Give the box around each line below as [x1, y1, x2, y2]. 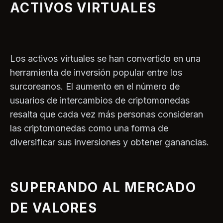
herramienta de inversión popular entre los [10, 67, 182, 78]
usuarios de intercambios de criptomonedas [10, 95, 190, 106]
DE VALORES [10, 200, 98, 216]
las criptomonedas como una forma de [10, 123, 168, 134]
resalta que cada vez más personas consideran [10, 109, 203, 120]
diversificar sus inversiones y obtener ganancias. [10, 137, 209, 148]
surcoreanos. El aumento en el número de [10, 81, 180, 92]
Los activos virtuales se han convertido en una [10, 53, 201, 64]
